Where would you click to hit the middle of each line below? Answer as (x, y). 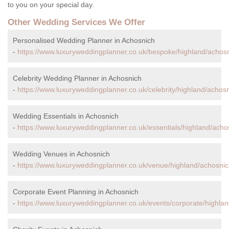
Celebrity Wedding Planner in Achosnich (77, 78)
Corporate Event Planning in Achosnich (76, 192)
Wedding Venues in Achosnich (61, 154)
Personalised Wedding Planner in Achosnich (84, 41)
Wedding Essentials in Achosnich (66, 116)
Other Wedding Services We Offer (76, 22)
